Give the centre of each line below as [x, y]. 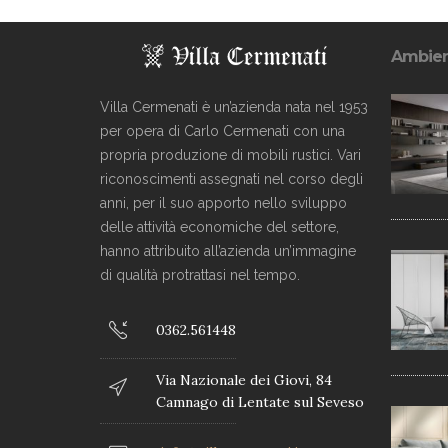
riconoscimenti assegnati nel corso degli [231, 178]
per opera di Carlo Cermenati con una [222, 130]
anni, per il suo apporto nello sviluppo [223, 202]
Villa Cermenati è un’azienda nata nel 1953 [234, 106]
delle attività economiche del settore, [219, 226]
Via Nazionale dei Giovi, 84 [244, 379]
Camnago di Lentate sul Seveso [260, 401]
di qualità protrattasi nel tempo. [200, 274]
